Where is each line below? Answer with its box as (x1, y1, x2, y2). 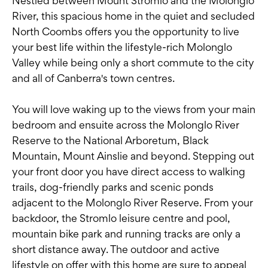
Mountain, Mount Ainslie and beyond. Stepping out (12, 150, 254, 163)
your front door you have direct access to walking (12, 165, 245, 178)
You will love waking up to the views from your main (12, 103, 255, 116)
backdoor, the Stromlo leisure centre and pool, (12, 212, 230, 225)
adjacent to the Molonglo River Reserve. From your (12, 196, 253, 209)
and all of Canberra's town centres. (12, 72, 175, 85)
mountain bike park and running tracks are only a (12, 227, 240, 240)
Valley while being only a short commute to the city (12, 56, 254, 69)
